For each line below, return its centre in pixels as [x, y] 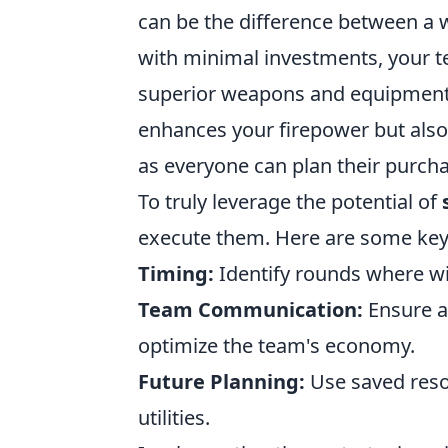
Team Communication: [250, 309]
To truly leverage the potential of [290, 201]
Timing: [176, 273]
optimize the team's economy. [276, 345]
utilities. [174, 417]
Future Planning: [221, 381]
